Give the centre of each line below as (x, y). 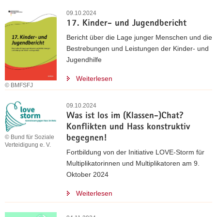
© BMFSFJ (19, 85)
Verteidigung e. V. (28, 145)
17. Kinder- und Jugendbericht (126, 24)
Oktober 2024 (87, 175)
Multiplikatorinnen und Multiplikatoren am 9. (133, 163)
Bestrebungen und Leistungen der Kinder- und (138, 48)
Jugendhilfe (84, 60)
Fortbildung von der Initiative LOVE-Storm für (135, 152)
